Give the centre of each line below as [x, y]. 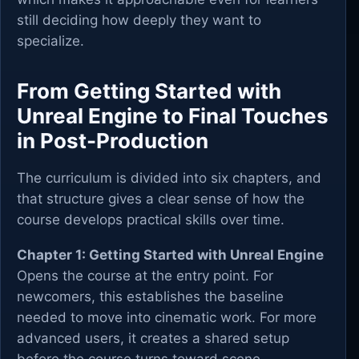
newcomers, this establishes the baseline [150, 296]
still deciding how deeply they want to [139, 20]
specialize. [50, 41]
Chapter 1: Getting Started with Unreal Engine [170, 255]
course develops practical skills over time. [151, 220]
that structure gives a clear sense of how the [161, 199]
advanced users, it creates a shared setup [153, 338]
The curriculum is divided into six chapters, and [169, 178]
